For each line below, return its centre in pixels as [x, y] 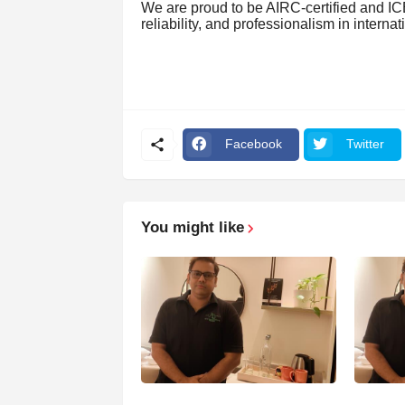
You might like [192, 227]
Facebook [253, 144]
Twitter [365, 144]
